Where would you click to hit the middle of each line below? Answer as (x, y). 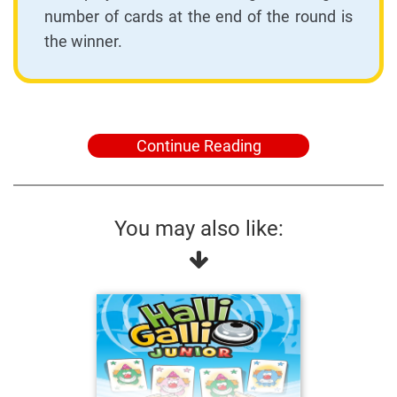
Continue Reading (198, 145)
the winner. (83, 41)
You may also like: (198, 228)
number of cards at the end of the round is (198, 16)
